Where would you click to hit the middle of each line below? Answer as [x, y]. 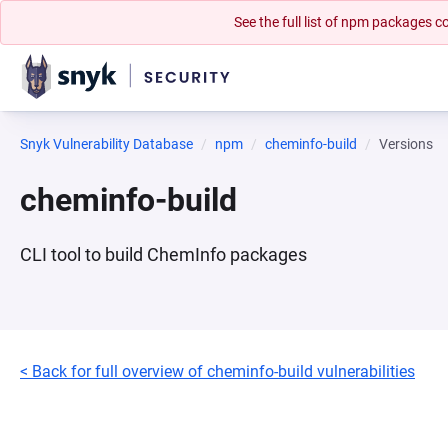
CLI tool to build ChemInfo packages [163, 254]
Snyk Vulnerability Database [106, 144]
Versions [406, 144]
